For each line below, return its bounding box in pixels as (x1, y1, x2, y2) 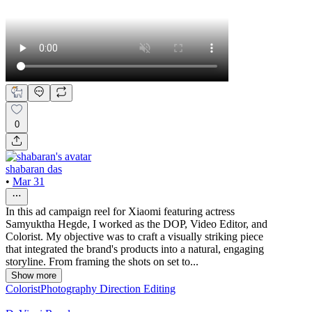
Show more (11, 270, 56, 281)
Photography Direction (40, 282, 143, 295)
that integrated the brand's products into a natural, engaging (6, 242, 264, 255)
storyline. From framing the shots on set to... (6, 255, 198, 267)
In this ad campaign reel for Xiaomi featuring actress (6, 205, 235, 217)
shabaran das (6, 162, 62, 175)
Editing (143, 282, 175, 295)
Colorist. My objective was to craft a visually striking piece (6, 230, 263, 242)
